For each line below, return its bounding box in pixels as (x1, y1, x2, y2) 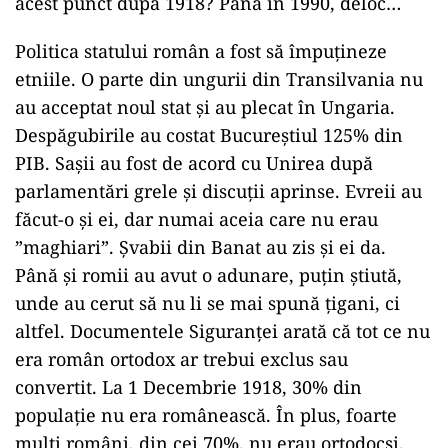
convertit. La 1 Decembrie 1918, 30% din (15, 375, 362, 399)
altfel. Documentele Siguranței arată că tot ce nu (15, 319, 430, 343)
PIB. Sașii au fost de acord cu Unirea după (15, 151, 373, 175)
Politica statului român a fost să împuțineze (15, 39, 387, 63)
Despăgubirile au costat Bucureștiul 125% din (15, 123, 403, 147)
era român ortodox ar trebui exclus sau (15, 347, 348, 371)
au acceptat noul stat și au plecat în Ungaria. (15, 95, 395, 119)
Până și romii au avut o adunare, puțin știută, (15, 263, 402, 287)
